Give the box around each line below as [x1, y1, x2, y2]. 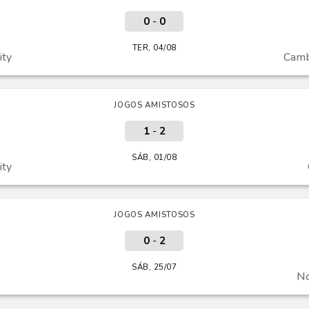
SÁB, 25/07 [132, 261, 177, 273]
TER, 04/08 [132, 42, 177, 54]
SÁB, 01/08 [132, 152, 177, 163]
